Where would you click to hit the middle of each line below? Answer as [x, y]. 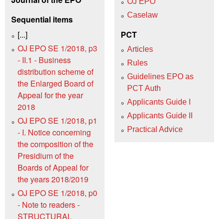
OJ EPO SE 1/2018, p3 [57, 48]
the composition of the [55, 144]
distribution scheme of [55, 71]
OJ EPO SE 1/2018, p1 [57, 120]
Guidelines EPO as [160, 77]
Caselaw [142, 15]
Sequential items [42, 20]
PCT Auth [144, 88]
